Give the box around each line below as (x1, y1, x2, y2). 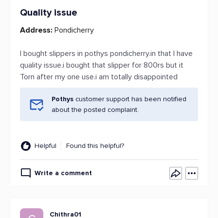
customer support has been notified (75, 95, 186, 103)
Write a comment (35, 169, 92, 177)
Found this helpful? (66, 142, 124, 150)
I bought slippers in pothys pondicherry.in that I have (20, 49, 193, 58)
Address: (20, 25, 53, 35)
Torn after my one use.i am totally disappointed (20, 72, 178, 82)
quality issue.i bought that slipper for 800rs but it (20, 60, 183, 70)
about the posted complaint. (52, 106, 139, 114)
